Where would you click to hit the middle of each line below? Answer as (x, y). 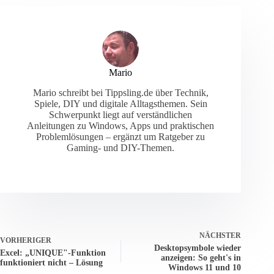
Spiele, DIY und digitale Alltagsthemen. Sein (120, 104)
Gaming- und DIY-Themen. (121, 148)
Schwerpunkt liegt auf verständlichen (121, 115)
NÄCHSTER (220, 236)
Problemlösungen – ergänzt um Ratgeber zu (121, 137)
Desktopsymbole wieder (198, 248)
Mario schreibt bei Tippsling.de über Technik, (120, 93)
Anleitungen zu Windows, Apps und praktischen (121, 126)
